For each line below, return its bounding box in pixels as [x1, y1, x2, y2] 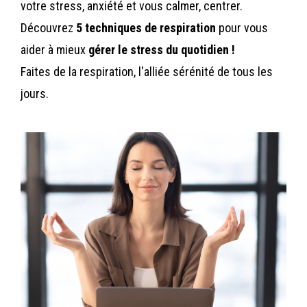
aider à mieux [21, 42, 88, 57]
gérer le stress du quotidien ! [88, 42, 235, 57]
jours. [21, 86, 51, 101]
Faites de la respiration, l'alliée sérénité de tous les [21, 64, 273, 79]
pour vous [219, 20, 268, 35]
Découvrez [21, 20, 76, 35]
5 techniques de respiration [76, 20, 219, 35]
